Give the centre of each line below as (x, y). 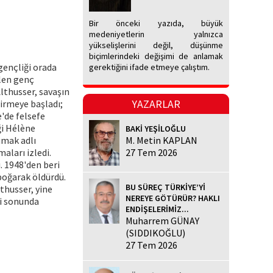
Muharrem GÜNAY (162, 220)
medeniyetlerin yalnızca (156, 34)
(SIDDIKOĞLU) (155, 232)
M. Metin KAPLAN (161, 140)
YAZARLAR (156, 104)
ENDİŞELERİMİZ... (157, 209)
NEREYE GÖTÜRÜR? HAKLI (173, 198)
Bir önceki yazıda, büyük (156, 23)
